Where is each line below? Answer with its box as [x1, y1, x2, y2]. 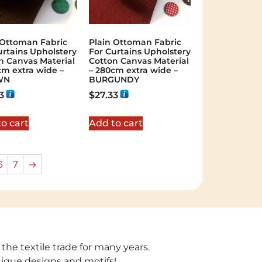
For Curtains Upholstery [88, 46, 191, 57]
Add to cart [88, 117, 143, 129]
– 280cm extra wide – [88, 64, 178, 75]
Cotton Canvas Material [88, 55, 189, 66]
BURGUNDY [88, 74, 139, 85]
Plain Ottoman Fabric [88, 36, 181, 47]
